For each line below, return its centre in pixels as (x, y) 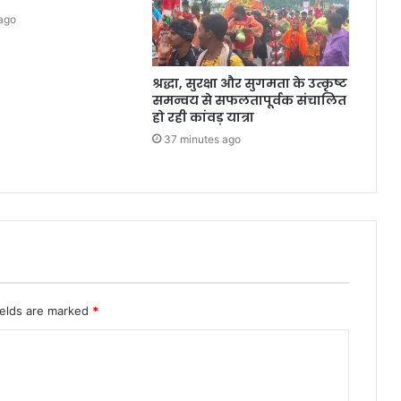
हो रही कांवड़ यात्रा (203, 118)
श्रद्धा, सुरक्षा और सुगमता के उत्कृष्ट (249, 84)
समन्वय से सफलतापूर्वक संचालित (249, 101)
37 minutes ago (202, 140)
